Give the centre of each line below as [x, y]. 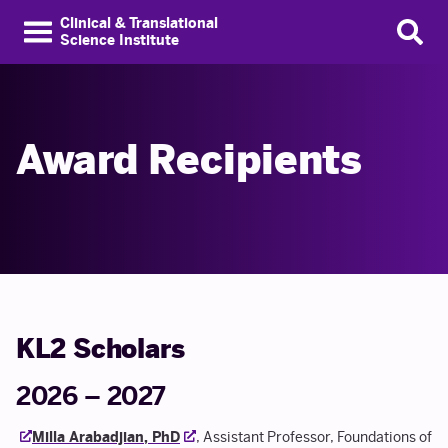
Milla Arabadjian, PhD [106, 437]
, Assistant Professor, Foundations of [314, 437]
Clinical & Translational [139, 23]
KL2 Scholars [101, 349]
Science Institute [119, 40]
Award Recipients [189, 160]
